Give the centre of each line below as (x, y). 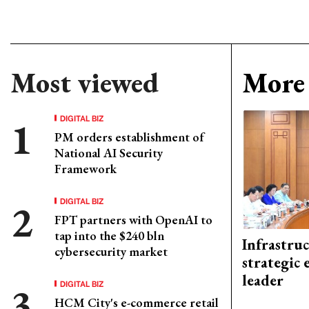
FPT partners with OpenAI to (133, 220)
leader (263, 281)
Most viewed (84, 83)
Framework (86, 169)
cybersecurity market (111, 251)
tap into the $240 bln (109, 236)
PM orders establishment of (129, 137)
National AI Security (109, 153)
